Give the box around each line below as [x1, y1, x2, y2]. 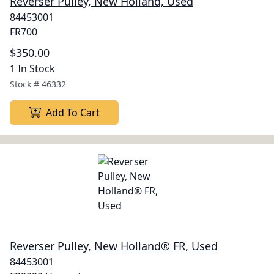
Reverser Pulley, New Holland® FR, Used [10, 239, 218, 253]
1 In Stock [10, 62, 55, 75]
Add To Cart [46, 106, 100, 119]
